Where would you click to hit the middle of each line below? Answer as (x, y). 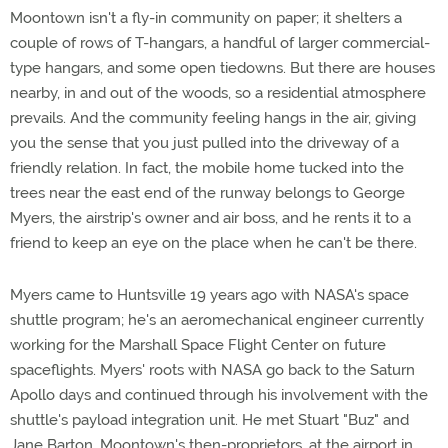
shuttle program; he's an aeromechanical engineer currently (217, 320)
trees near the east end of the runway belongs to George (207, 193)
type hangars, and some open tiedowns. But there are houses (222, 68)
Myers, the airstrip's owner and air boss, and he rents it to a (210, 218)
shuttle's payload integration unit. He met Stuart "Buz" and (209, 420)
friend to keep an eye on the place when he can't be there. (213, 243)
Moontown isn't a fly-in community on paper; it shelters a (206, 18)
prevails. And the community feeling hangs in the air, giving (213, 118)
